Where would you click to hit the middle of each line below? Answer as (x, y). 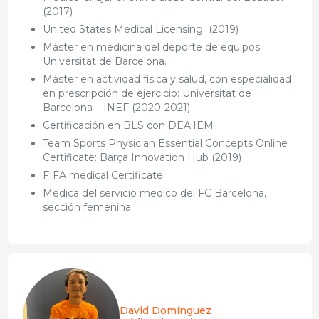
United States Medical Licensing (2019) (140, 29)
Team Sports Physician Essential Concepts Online (165, 143)
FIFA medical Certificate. (104, 175)
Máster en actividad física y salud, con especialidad (167, 79)
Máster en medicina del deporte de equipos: (152, 47)
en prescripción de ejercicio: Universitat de (147, 93)
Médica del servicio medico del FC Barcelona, (154, 193)
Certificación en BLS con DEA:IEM (128, 125)
